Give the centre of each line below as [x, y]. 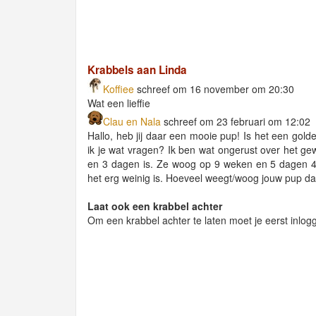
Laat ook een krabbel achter [155, 206]
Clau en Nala [132, 121]
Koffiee [119, 89]
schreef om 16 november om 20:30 [214, 89]
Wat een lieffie [119, 103]
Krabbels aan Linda [137, 69]
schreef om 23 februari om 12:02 [236, 121]
